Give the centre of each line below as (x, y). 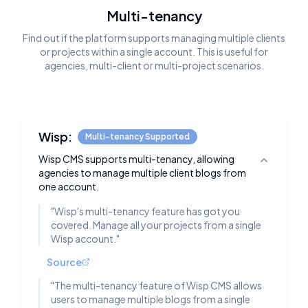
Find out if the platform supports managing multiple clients (154, 38)
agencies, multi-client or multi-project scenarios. (154, 65)
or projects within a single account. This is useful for (154, 52)
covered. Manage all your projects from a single (156, 225)
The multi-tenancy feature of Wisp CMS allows (158, 285)
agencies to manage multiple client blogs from (142, 173)
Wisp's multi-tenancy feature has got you (147, 211)
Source (64, 262)
